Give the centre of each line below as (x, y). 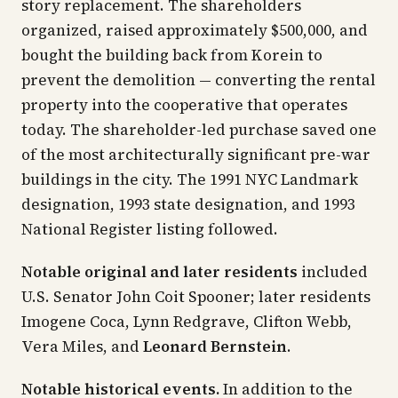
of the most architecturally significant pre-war (196, 155)
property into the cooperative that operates (184, 105)
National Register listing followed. (150, 229)
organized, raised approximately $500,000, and (195, 30)
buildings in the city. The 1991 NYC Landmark (190, 179)
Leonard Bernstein (215, 346)
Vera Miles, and (82, 346)
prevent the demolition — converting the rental (199, 80)
